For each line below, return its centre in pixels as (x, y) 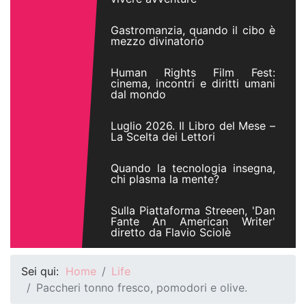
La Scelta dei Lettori (163, 137)
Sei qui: (43, 271)
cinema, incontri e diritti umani (193, 83)
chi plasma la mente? (165, 179)
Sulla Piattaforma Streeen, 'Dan (193, 210)
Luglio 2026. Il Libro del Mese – (193, 126)
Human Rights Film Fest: (193, 72)
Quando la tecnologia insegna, (193, 168)
